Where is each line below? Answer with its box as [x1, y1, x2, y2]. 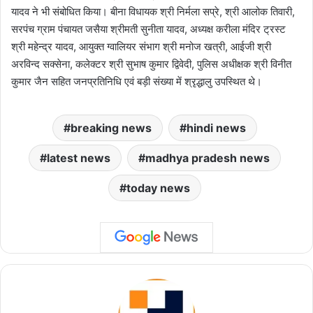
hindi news [187, 121, 246, 136]
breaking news [71, 121, 152, 136]
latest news [47, 151, 110, 166]
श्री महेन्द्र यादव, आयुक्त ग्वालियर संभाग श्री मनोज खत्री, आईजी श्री [11, 40, 271, 54]
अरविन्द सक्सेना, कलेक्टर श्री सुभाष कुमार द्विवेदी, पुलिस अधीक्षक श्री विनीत [11, 57, 291, 71]
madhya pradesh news [145, 151, 270, 166]
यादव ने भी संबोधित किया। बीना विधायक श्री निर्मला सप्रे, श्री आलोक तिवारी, [11, 5, 295, 19]
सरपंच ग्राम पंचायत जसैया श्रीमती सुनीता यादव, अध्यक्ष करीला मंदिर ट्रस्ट [11, 22, 286, 36]
